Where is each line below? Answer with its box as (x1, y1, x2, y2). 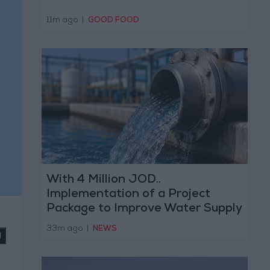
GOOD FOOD (88, 16, 139, 25)
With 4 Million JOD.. (46, 174, 161, 187)
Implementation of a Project (46, 189, 210, 201)
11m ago (46, 16, 80, 25)
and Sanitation (46, 218, 132, 230)
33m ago (46, 225, 85, 233)
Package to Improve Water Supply (46, 203, 242, 216)
